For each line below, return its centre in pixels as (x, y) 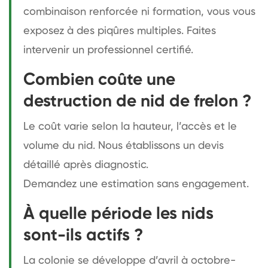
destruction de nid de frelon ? (137, 101)
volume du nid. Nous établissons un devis (124, 146)
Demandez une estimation (89, 184)
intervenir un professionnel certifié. (108, 50)
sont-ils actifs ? (83, 235)
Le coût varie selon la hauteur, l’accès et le (130, 127)
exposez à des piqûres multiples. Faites (120, 31)
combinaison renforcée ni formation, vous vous (139, 12)
